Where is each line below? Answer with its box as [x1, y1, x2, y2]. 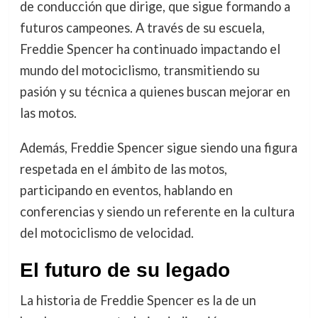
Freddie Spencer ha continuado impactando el [19, 41, 280, 57]
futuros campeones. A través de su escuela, [19, 20, 265, 36]
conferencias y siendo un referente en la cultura [19, 203, 295, 219]
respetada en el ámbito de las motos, [19, 160, 227, 177]
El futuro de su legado [19, 258, 230, 281]
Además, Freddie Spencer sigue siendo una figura [19, 139, 297, 155]
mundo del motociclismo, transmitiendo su [19, 62, 260, 79]
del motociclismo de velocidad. [19, 224, 194, 241]
